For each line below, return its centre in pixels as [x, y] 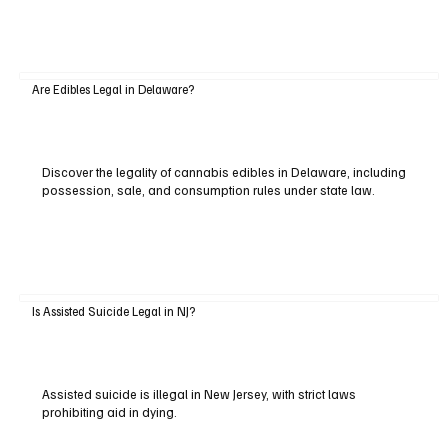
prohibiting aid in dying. [109, 412]
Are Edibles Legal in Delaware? [112, 89]
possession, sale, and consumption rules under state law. [208, 189]
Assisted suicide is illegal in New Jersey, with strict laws [198, 394]
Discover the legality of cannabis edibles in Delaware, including [223, 171]
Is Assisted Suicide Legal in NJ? [113, 311]
